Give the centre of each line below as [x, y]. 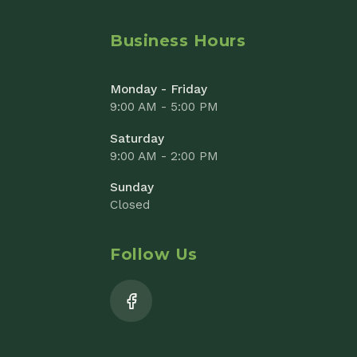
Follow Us [75, 101]
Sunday [55, 41]
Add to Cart [195, 296]
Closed [53, 57]
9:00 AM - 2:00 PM [84, 12]
